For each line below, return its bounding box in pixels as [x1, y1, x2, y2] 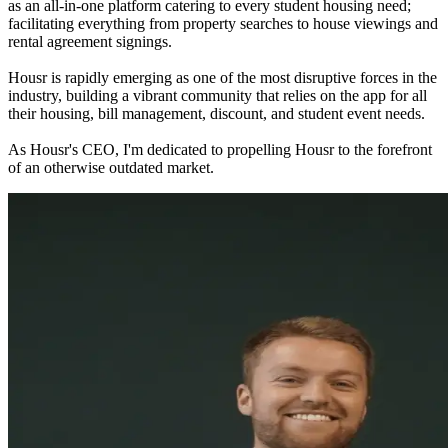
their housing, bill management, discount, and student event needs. [8, 105, 425, 123]
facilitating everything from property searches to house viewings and [8, 15, 438, 33]
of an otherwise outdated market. [8, 159, 214, 177]
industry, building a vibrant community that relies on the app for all [8, 87, 427, 105]
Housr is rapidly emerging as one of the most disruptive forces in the [8, 69, 437, 87]
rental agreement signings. [8, 33, 172, 51]
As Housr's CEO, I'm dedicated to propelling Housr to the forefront [8, 141, 432, 159]
